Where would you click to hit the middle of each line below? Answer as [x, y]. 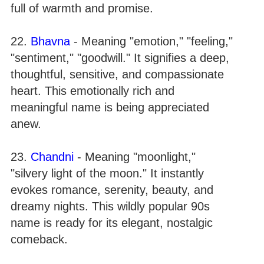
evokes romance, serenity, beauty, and [112, 190]
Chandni [52, 157]
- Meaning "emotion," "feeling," [151, 41]
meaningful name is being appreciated [110, 107]
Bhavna [50, 41]
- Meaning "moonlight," [135, 157]
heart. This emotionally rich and [93, 91]
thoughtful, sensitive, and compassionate [117, 74]
